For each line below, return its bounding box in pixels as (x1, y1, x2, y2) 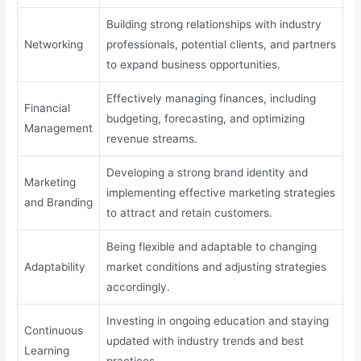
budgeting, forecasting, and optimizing (106, 111, 305, 125)
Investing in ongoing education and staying (106, 313, 330, 327)
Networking (24, 37, 84, 51)
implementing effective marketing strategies (106, 185, 336, 199)
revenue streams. (106, 131, 198, 145)
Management (24, 121, 93, 135)
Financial (24, 101, 71, 114)
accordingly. (106, 280, 171, 293)
